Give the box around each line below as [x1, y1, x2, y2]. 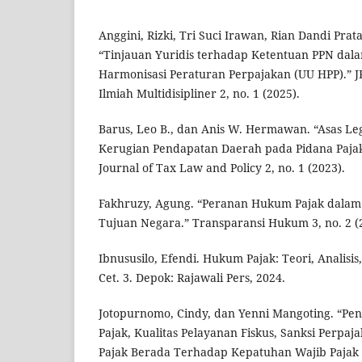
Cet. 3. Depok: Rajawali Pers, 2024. [99, 270, 285, 286]
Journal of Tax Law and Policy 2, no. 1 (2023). [99, 160, 345, 176]
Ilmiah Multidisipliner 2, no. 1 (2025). [99, 86, 300, 102]
